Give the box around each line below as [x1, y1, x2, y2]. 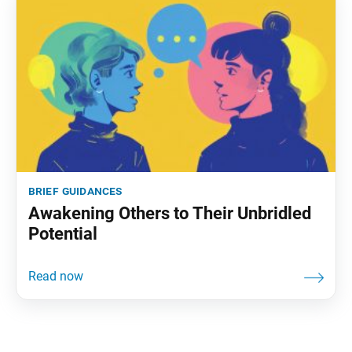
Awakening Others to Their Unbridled [28, 203, 311, 224]
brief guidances [28, 183, 123, 199]
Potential [28, 224, 97, 244]
